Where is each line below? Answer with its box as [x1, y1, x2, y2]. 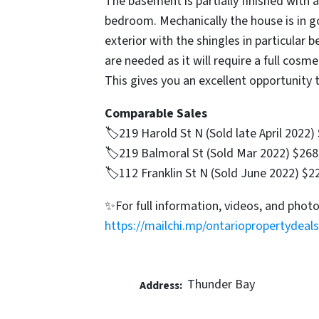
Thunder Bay [187, 275, 255, 293]
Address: [139, 277, 182, 293]
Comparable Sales [105, 104, 207, 122]
